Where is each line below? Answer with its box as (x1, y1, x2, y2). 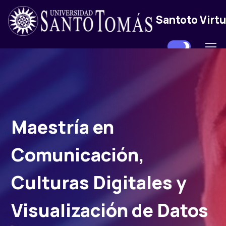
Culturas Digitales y (11, 170, 187, 195)
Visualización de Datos (11, 198, 208, 222)
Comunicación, (11, 142, 145, 167)
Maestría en (11, 115, 114, 139)
